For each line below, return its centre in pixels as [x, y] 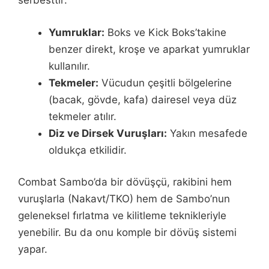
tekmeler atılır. [83, 116]
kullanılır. [69, 66]
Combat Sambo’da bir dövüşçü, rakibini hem [125, 182]
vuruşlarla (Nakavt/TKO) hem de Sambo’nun [124, 199]
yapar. [33, 249]
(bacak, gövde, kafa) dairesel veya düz [143, 99]
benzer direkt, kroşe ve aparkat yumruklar [149, 49]
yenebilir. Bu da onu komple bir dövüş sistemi [127, 232]
